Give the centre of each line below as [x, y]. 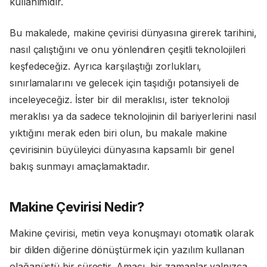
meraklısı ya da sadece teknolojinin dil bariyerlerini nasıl [133, 117]
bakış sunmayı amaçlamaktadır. [80, 167]
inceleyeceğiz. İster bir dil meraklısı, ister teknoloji [119, 100]
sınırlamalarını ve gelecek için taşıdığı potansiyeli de [124, 83]
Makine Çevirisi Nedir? [77, 207]
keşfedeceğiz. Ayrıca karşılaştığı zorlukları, [106, 66]
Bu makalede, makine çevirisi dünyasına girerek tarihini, [133, 33]
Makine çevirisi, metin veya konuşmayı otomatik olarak [132, 233]
